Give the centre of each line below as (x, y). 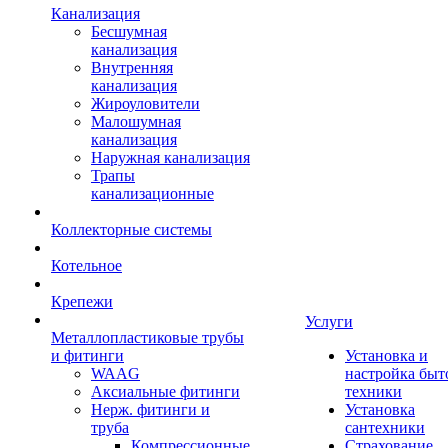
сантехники (385, 427)
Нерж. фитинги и (150, 409)
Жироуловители (145, 103)
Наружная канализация (170, 157)
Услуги (329, 321)
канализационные (152, 193)
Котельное (86, 265)
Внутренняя (132, 67)
